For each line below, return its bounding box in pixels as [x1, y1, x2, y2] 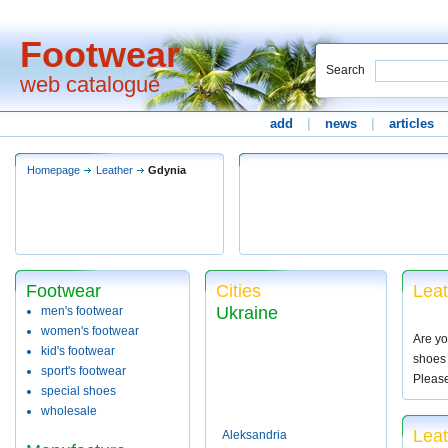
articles [389, 116, 434, 131]
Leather [96, 164, 133, 176]
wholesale [41, 404, 97, 418]
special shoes [41, 384, 116, 398]
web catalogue [20, 72, 160, 97]
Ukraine [216, 303, 278, 323]
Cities [216, 281, 261, 301]
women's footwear [41, 324, 139, 338]
